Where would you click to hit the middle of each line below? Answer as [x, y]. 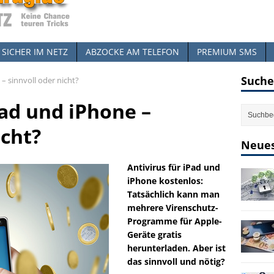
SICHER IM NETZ [35, 52]
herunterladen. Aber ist [176, 248]
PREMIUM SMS [227, 52]
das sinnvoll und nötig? [176, 261]
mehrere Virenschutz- [173, 208]
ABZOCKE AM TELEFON [132, 52]
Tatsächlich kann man [173, 194]
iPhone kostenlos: [165, 181]
